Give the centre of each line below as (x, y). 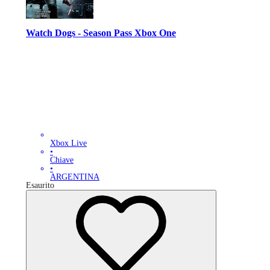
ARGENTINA (75, 177)
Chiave (62, 160)
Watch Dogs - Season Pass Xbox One (101, 33)
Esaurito (40, 186)
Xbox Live (68, 143)
